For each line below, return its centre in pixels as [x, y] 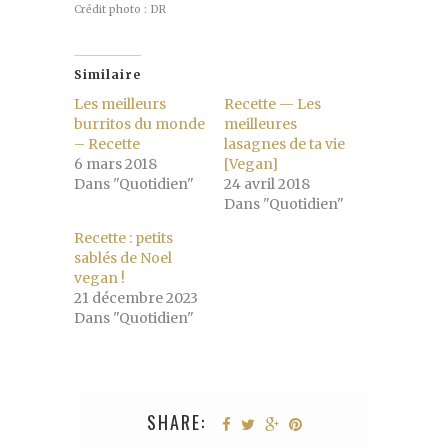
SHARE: [176, 421]
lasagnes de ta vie [284, 143]
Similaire [107, 74]
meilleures [260, 123]
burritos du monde [139, 123]
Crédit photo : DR [120, 9]
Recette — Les [272, 103]
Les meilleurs [120, 103]
